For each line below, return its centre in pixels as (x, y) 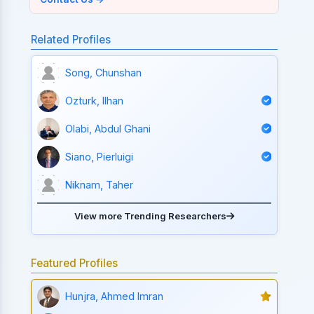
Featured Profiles (75, 263)
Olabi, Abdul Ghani (108, 129)
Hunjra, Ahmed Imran (115, 296)
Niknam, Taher (100, 185)
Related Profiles (71, 39)
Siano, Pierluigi (100, 157)
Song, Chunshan (104, 73)
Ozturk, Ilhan (95, 101)
